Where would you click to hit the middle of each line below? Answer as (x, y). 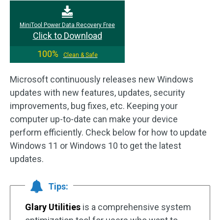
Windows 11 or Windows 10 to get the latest (96, 146)
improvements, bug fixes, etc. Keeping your (94, 106)
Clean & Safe (80, 55)
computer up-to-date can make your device (94, 119)
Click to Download (67, 36)
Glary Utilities (53, 207)
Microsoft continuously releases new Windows (102, 79)
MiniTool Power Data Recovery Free (67, 25)
